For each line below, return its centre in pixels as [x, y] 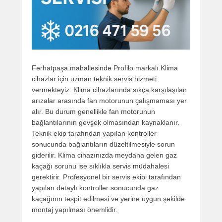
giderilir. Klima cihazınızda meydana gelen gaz [104, 155]
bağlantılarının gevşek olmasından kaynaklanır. [106, 123]
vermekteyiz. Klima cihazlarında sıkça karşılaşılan [109, 90]
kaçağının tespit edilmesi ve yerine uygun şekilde [108, 199]
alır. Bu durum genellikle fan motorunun [93, 112]
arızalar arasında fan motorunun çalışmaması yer [109, 101]
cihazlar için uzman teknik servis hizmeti [94, 79]
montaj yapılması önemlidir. [75, 210]
